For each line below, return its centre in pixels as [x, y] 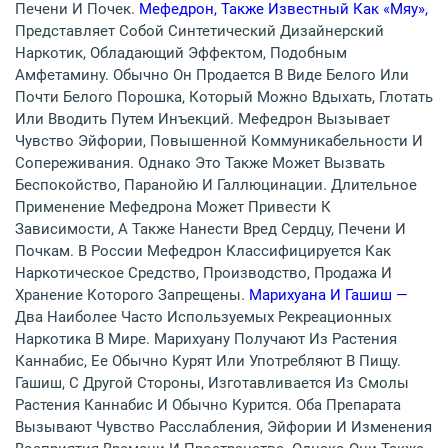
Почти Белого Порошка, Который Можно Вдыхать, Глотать [224, 97]
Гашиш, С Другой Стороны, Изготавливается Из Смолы [212, 383]
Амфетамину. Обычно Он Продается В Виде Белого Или [212, 75]
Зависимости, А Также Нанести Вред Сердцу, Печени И [210, 229]
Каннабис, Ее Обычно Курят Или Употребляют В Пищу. [208, 361]
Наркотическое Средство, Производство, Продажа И [203, 273]
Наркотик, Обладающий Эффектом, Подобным [181, 53]
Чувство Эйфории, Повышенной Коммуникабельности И [219, 141]
